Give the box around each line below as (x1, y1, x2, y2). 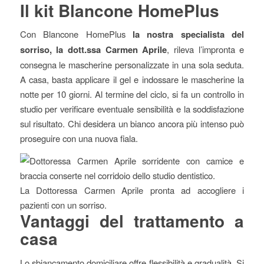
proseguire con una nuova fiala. (19, 132, 138, 145)
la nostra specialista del (133, 28, 245, 41)
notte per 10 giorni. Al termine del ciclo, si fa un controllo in (19, 88, 245, 101)
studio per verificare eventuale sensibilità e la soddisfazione (19, 103, 245, 115)
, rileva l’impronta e (167, 43, 245, 56)
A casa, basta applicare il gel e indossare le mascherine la (19, 73, 245, 86)
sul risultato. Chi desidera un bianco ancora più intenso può (19, 117, 245, 130)
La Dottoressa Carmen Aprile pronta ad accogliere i (19, 184, 245, 197)
